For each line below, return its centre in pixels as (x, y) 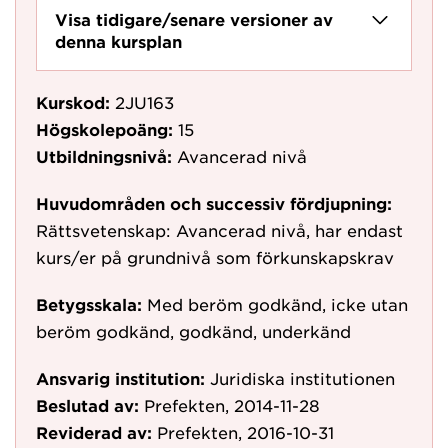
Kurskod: (73, 102)
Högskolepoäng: (104, 129)
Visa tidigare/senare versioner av (194, 19)
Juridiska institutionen (302, 378)
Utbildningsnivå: (104, 156)
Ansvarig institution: (120, 378)
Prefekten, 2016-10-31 (245, 432)
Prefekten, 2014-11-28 (232, 405)
